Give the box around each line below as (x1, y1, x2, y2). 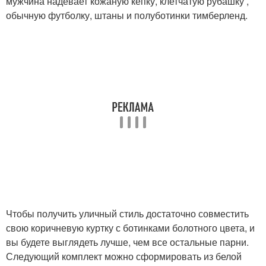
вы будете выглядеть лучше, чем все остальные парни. (6, 235, 249, 249)
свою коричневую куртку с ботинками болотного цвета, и (6, 221, 255, 235)
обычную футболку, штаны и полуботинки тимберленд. (6, 8, 248, 22)
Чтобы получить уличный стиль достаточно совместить (6, 207, 249, 220)
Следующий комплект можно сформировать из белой (6, 249, 242, 263)
